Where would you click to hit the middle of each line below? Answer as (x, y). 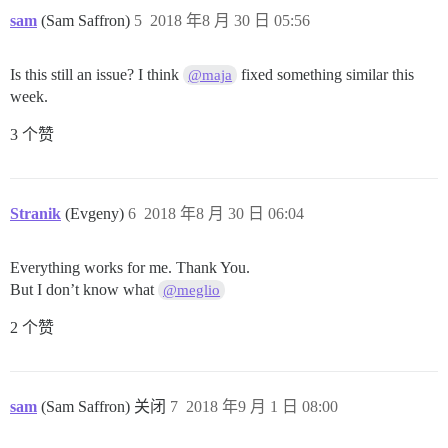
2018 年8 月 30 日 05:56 (230, 21)
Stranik (35, 214)
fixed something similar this (326, 75)
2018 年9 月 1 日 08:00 (262, 407)
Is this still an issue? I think (96, 75)
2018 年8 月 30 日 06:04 (224, 214)
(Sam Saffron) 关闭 (105, 407)
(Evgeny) (96, 214)
